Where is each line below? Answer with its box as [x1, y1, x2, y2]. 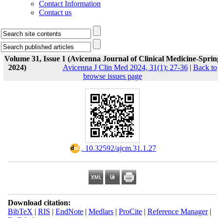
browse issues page [83, 72, 142, 80]
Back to [193, 63, 217, 72]
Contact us [39, 8, 72, 17]
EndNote [55, 207, 83, 216]
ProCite [118, 207, 142, 216]
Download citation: [7, 199, 71, 207]
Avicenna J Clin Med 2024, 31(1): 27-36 [62, 63, 188, 72]
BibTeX [7, 207, 33, 216]
